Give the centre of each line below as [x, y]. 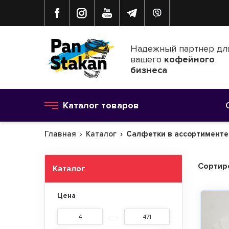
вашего [147, 59]
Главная [60, 134]
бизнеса [149, 70]
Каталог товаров [101, 105]
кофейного [189, 59]
